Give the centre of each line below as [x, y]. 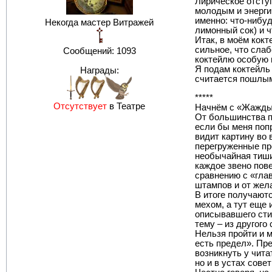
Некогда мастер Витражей [99, 22]
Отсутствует [80, 106]
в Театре [126, 106]
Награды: [99, 70]
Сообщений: [90, 51]
